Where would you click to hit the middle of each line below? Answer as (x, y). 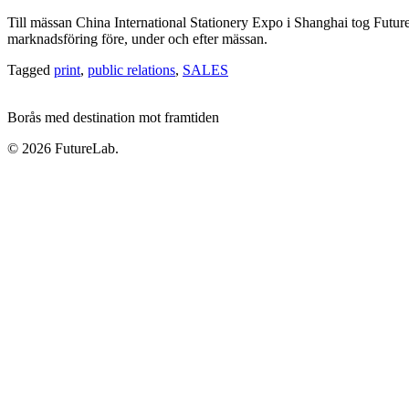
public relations (131, 70)
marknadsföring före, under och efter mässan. (137, 39)
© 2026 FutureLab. (63, 148)
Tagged (31, 70)
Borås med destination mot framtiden (113, 117)
